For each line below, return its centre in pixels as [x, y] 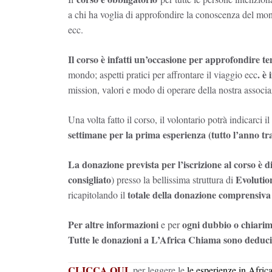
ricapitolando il [98, 194]
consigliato [90, 179]
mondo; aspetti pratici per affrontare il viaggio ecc [163, 74]
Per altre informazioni [113, 224]
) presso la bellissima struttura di [173, 179]
